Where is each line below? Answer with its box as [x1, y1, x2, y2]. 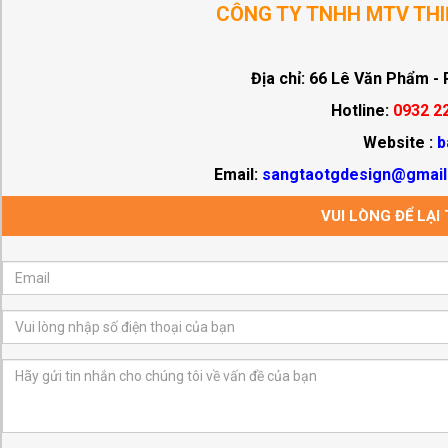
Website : [362, 133, 437, 153]
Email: [214, 165, 262, 185]
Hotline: [331, 101, 393, 121]
